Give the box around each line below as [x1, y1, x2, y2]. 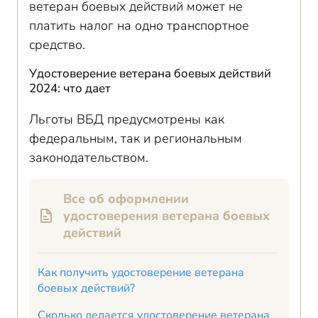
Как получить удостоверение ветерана [38, 265, 244, 280]
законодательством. [29, 149, 148, 166]
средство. [29, 36, 85, 53]
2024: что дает [29, 80, 111, 97]
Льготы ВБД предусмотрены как [29, 111, 224, 128]
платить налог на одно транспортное [29, 17, 249, 34]
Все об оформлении [63, 190, 189, 207]
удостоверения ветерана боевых [63, 207, 270, 224]
